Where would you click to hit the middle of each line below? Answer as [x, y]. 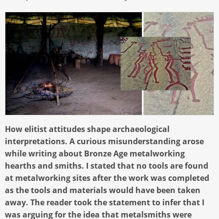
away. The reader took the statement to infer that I [105, 202]
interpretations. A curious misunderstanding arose [104, 141]
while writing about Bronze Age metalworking [95, 153]
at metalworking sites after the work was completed [107, 178]
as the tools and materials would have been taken [103, 190]
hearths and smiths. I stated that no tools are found [107, 165]
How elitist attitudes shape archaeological [87, 129]
